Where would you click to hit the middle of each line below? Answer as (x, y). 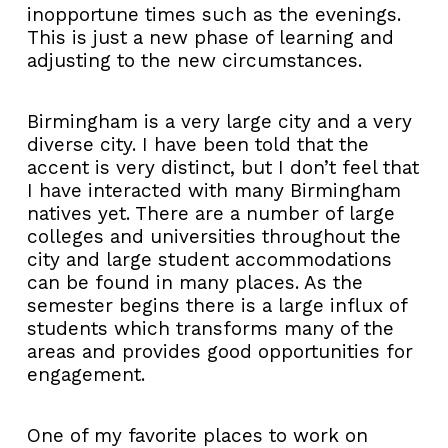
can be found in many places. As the (195, 282)
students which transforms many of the (210, 328)
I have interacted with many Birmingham (214, 190)
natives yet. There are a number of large (211, 213)
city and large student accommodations (209, 259)
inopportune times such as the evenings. (214, 14)
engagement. (86, 374)
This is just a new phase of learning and (210, 37)
